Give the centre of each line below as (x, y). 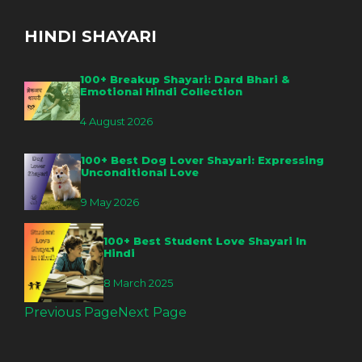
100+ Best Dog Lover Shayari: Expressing (203, 160)
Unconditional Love (140, 172)
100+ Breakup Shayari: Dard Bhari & (184, 79)
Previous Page (71, 312)
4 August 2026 (116, 121)
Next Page (152, 312)
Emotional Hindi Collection (161, 91)
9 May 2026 (110, 202)
